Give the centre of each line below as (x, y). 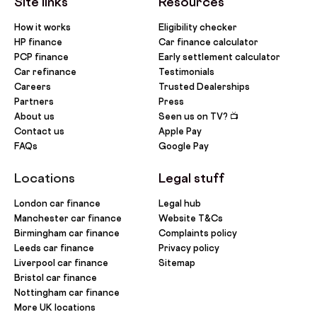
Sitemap (177, 263)
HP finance (38, 42)
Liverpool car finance (61, 263)
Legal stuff (191, 178)
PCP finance (41, 57)
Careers (33, 86)
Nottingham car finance (67, 292)
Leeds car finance (54, 248)
